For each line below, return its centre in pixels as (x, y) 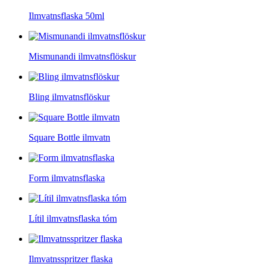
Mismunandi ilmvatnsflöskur (82, 56)
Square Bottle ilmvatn (69, 137)
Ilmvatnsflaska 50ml (66, 16)
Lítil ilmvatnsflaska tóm (73, 218)
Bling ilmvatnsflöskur (69, 97)
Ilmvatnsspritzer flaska (71, 259)
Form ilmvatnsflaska (67, 178)
